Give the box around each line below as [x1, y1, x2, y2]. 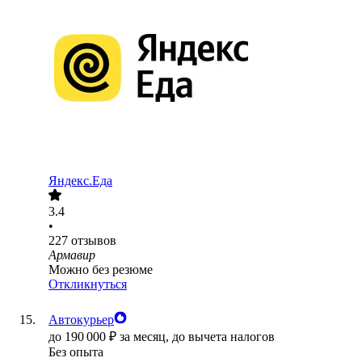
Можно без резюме [48, 263, 153, 277]
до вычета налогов [172, 330, 275, 344]
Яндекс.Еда [48, 174, 112, 188]
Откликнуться [48, 277, 127, 292]
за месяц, [120, 330, 172, 344]
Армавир [48, 248, 95, 263]
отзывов [71, 234, 116, 248]
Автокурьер [48, 313, 114, 327]
